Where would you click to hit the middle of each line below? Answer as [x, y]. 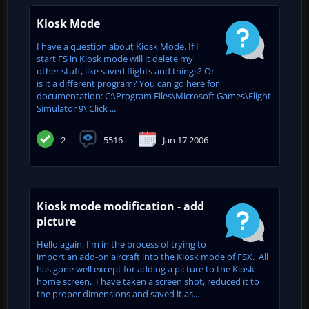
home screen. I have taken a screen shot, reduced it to [148, 281]
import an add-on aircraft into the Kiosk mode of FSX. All [152, 256]
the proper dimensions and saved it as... [118, 293]
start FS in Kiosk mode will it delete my [115, 58]
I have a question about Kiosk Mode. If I [118, 46]
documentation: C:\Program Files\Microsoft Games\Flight [154, 96]
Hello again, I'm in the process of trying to [121, 244]
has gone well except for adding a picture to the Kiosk [146, 269]
